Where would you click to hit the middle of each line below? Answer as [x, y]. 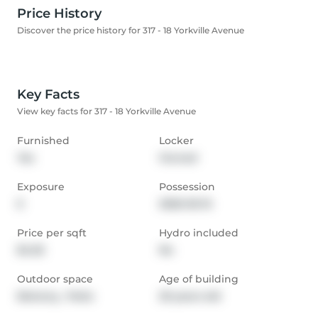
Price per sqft [52, 233]
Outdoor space [55, 279]
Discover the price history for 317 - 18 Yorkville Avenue [131, 31]
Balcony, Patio [55, 296]
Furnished [43, 141]
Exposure [41, 187]
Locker [176, 141]
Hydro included [199, 233]
